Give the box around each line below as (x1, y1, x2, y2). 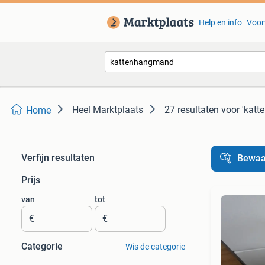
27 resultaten (164, 104, 219, 115)
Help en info (198, 18, 242, 27)
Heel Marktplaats (72, 104, 143, 115)
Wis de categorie (125, 242, 185, 251)
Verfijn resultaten (21, 152, 95, 163)
